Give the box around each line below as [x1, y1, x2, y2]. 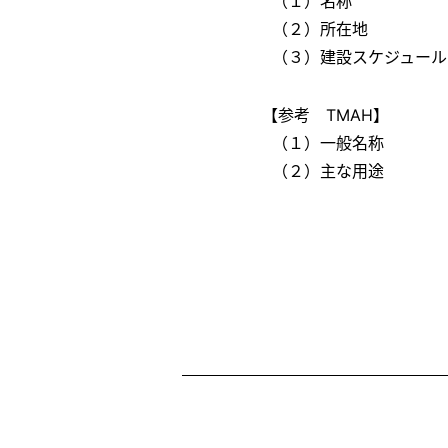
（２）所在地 [272, 19, 368, 39]
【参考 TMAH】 [262, 105, 389, 125]
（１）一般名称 [272, 133, 384, 153]
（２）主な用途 [272, 161, 384, 181]
